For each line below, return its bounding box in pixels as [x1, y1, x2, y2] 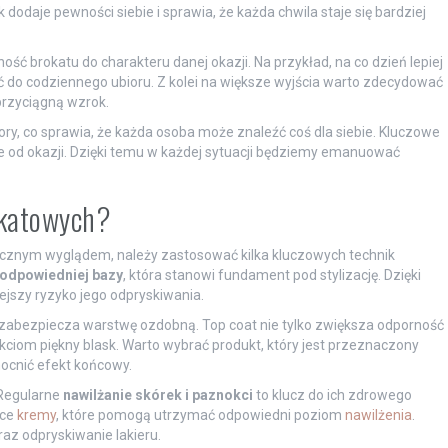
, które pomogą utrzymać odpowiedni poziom [55, 406, 345, 423]
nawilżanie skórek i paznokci [62, 386, 253, 403]
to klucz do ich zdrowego [252, 386, 412, 403]
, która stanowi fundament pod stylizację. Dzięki [122, 266, 421, 283]
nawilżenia [344, 406, 412, 423]
